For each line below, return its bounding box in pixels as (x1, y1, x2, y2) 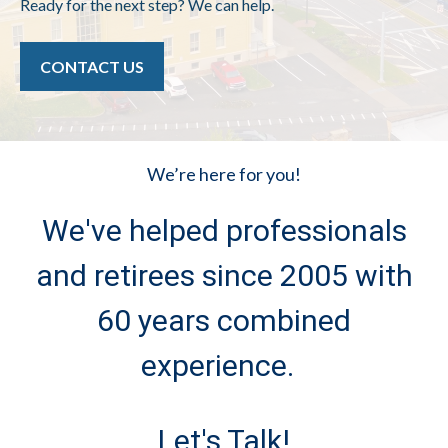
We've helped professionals (41, 212, 407, 248)
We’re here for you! (147, 162, 301, 185)
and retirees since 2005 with (35, 257, 413, 293)
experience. (140, 347, 308, 383)
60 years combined (97, 302, 351, 338)
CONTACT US (40, 56, 144, 76)
